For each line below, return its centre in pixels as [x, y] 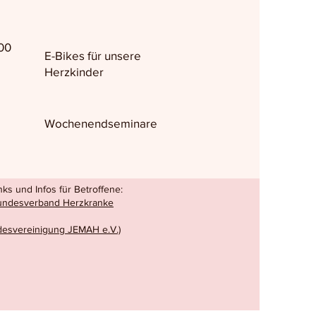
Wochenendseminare [101, 123]
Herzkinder [74, 72]
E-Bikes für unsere [92, 55]
